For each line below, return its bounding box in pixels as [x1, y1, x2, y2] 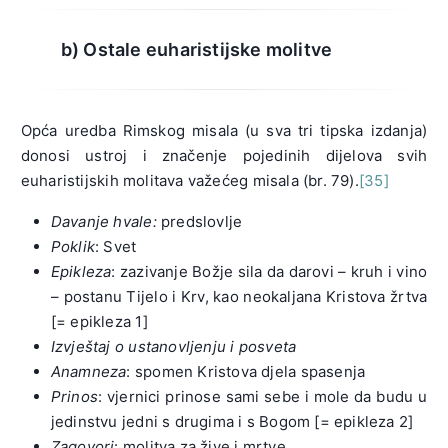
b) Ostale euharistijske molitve [60, 39, 333, 61]
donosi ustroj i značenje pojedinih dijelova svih [20, 146, 428, 166]
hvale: [109, 212, 157, 232]
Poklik [50, 237, 96, 257]
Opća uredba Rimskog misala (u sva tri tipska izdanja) [20, 121, 428, 141]
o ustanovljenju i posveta [110, 337, 297, 357]
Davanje [50, 212, 110, 232]
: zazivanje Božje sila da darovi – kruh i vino [111, 262, 428, 282]
